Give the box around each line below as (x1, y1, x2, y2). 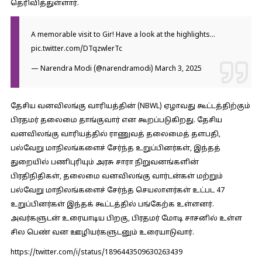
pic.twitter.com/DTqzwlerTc (30, 45, 122, 53)
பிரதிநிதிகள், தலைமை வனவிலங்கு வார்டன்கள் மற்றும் (10, 173, 223, 181)
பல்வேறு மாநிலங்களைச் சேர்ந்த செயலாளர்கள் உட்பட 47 (10, 187, 225, 195)
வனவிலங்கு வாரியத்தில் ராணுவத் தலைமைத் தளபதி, (10, 130, 220, 139)
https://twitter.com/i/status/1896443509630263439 (10, 249, 182, 257)
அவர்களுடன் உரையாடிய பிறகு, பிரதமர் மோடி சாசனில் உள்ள (10, 215, 242, 223)
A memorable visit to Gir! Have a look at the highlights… (30, 31, 215, 39)
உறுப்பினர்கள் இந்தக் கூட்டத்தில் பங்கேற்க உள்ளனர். (10, 201, 214, 209)
